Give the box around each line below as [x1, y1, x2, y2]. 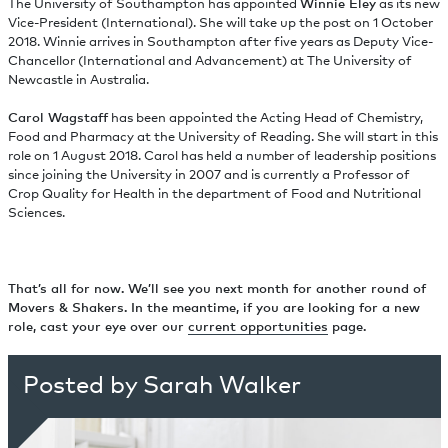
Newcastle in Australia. [7, 70, 149, 87]
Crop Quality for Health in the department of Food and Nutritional [7, 184, 421, 201]
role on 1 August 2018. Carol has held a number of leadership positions [7, 146, 436, 163]
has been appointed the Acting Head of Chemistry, [107, 108, 423, 125]
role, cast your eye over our [7, 318, 188, 335]
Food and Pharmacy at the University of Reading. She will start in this [7, 127, 438, 144]
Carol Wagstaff [7, 108, 108, 125]
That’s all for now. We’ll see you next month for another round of [7, 280, 426, 297]
